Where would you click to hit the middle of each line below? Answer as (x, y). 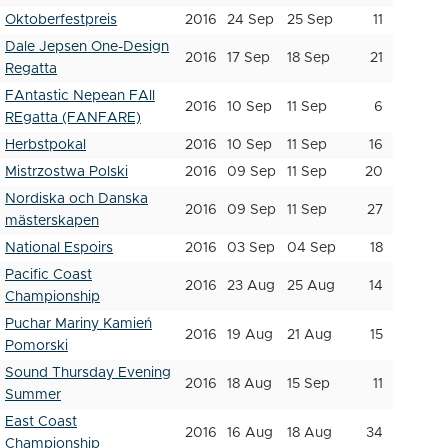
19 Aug (250, 335)
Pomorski (36, 346)
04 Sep (311, 248)
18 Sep (308, 58)
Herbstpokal (45, 145)
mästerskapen (52, 221)
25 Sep (310, 20)
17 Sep (248, 58)
